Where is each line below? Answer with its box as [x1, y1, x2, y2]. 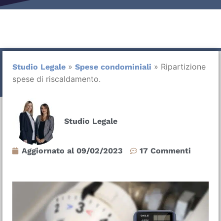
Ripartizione [161, 62, 206, 72]
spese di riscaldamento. [12, 74, 101, 84]
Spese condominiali [75, 62, 151, 72]
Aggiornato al [22, 146, 74, 155]
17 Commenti [140, 146, 191, 155]
